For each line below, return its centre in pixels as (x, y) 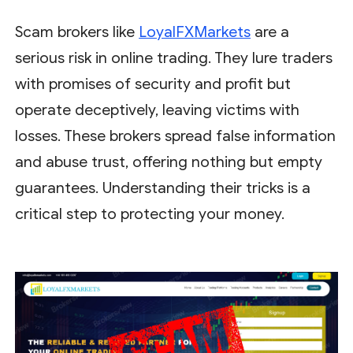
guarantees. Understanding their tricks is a (163, 188)
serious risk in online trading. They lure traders (174, 58)
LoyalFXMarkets (195, 32)
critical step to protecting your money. (150, 214)
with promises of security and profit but (153, 84)
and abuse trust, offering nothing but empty (169, 162)
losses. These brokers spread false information (176, 136)
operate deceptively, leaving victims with (158, 110)
